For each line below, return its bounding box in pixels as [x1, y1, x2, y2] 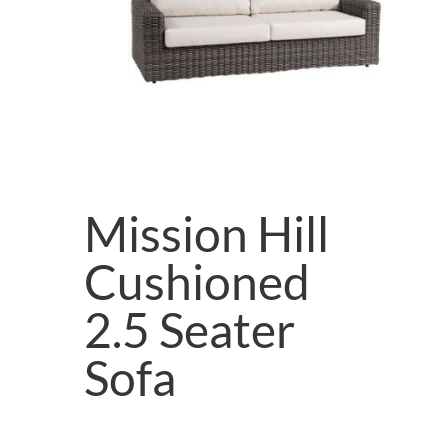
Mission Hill [84, 205, 329, 262]
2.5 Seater [84, 301, 295, 358]
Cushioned [84, 253, 310, 310]
